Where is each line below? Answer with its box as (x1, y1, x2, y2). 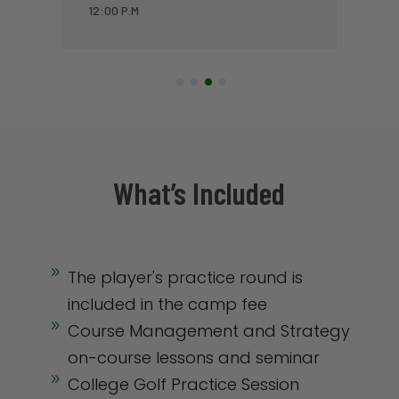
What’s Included (113, 173, 286, 211)
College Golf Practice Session (67, 372, 299, 395)
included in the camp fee (67, 292, 267, 315)
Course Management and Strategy (67, 319, 350, 342)
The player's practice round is (67, 265, 303, 289)
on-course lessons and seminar (67, 346, 320, 369)
